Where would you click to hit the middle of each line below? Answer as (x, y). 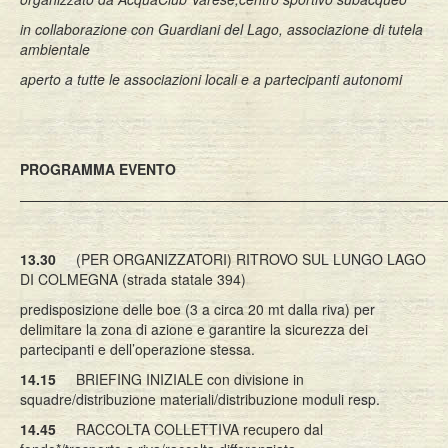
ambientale (55, 49)
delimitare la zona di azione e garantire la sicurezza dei (194, 329)
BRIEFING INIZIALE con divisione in (180, 379)
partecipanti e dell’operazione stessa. (137, 349)
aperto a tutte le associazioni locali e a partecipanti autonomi (211, 79)
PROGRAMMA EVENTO (98, 169)
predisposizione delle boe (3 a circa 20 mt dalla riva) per (197, 309)
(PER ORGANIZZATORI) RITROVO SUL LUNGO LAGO (241, 259)
